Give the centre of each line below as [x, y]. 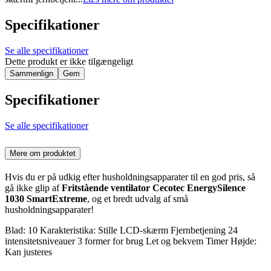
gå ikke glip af [33, 188]
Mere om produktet [43, 153]
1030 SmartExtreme [46, 198]
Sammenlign [31, 73]
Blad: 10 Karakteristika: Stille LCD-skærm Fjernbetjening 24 [121, 230]
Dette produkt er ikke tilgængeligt [69, 61]
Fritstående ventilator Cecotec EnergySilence [154, 188]
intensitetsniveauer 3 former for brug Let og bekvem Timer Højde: [131, 241]
